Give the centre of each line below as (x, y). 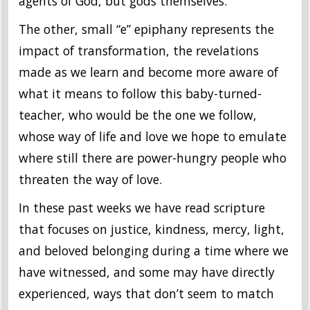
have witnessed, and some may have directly (147, 272)
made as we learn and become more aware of (148, 72)
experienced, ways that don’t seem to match (146, 294)
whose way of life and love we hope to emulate (153, 137)
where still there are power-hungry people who (153, 158)
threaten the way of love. (90, 180)
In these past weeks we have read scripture (142, 208)
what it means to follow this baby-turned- (140, 94)
